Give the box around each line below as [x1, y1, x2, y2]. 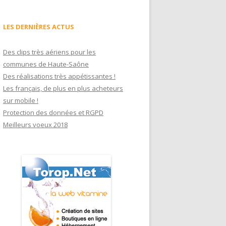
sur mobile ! [3, 95, 38, 105]
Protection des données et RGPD [3, 107, 103, 117]
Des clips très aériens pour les [3, 47, 96, 56]
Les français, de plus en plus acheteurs [3, 83, 123, 93]
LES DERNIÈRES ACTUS [3, 22, 74, 31]
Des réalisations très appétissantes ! [3, 71, 116, 81]
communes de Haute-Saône [3, 59, 89, 69]
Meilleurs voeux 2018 [3, 120, 68, 129]
